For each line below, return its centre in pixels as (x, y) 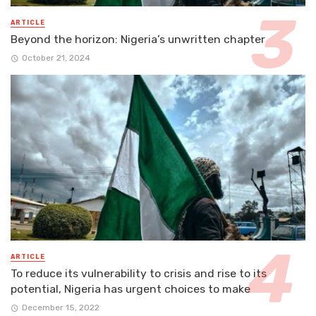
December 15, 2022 (60, 308)
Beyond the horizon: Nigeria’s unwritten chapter (138, 39)
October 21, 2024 (56, 57)
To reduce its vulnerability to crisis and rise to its (139, 273)
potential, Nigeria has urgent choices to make (130, 288)
